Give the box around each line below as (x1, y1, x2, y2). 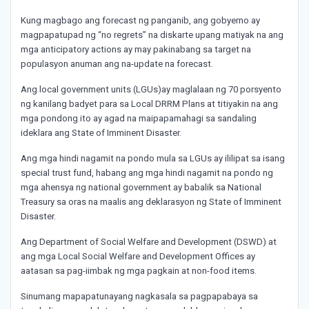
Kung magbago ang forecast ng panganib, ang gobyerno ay (21, 15, 260, 26)
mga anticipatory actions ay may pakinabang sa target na (21, 44, 251, 55)
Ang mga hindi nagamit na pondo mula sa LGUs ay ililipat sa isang (21, 153, 285, 164)
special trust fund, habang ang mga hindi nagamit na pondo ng (21, 168, 273, 179)
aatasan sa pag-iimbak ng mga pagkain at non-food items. (21, 266, 257, 277)
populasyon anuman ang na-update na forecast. (21, 59, 213, 70)
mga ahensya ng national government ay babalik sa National (21, 182, 261, 193)
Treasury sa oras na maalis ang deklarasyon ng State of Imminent (21, 197, 281, 208)
